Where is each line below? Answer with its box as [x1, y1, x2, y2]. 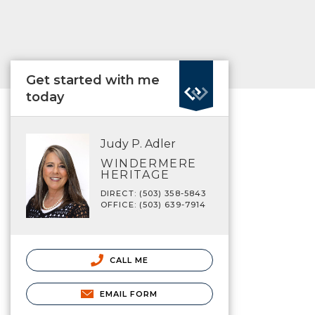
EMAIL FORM [99, 288, 158, 299]
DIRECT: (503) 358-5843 [101, 188, 207, 198]
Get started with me [26, 72, 160, 88]
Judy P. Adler [101, 137, 176, 150]
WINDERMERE [101, 157, 197, 170]
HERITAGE [101, 168, 170, 181]
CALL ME [106, 255, 149, 265]
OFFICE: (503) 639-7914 [101, 200, 207, 210]
